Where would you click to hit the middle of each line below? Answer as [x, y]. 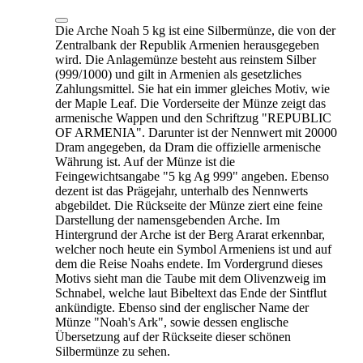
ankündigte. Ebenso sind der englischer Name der [182, 307]
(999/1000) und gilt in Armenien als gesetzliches [178, 74]
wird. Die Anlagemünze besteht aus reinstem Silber [186, 59]
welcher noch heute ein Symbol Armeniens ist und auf [193, 249]
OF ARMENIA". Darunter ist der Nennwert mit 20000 [196, 132]
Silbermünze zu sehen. [113, 351]
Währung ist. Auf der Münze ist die [145, 161]
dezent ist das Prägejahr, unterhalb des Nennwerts [181, 190]
